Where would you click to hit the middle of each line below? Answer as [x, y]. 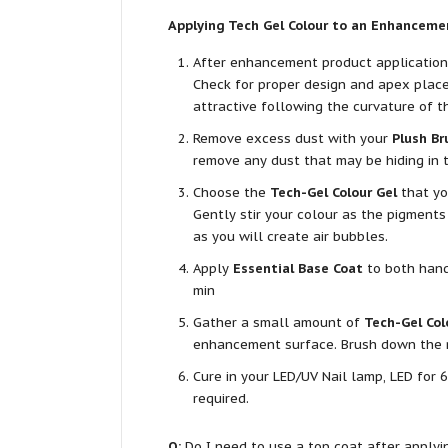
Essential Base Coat [297, 268]
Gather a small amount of [278, 322]
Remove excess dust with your [292, 138]
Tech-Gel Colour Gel [333, 192]
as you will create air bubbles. [290, 236]
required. [220, 398]
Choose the [231, 192]
